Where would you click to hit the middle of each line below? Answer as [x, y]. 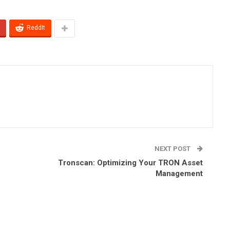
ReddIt [36, 27]
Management [179, 173]
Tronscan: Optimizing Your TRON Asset [130, 162]
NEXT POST [173, 148]
